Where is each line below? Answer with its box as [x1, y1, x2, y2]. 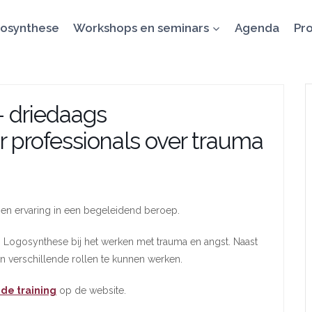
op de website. [56, 285, 126, 296]
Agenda [235, 20, 280, 35]
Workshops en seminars [72, 20, 209, 35]
